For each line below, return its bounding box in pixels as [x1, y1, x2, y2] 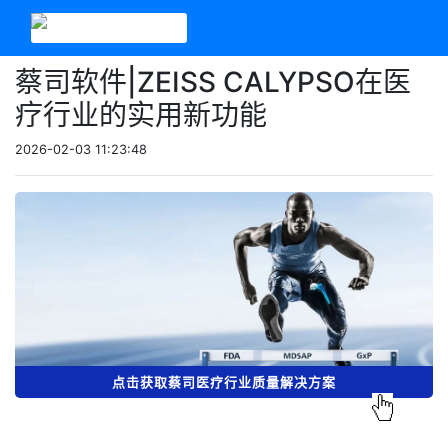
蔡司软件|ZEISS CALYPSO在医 [15, 65, 411, 99]
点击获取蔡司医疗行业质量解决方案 [112, 374, 336, 391]
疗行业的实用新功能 [15, 98, 267, 132]
